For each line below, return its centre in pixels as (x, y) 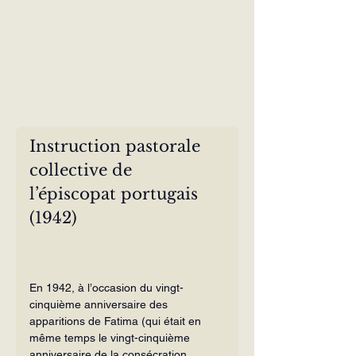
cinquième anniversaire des (100, 304)
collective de (83, 170)
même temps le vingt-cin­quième (111, 337)
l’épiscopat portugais (116, 193)
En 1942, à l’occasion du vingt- (106, 287)
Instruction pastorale (117, 146)
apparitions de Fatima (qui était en (117, 321)
